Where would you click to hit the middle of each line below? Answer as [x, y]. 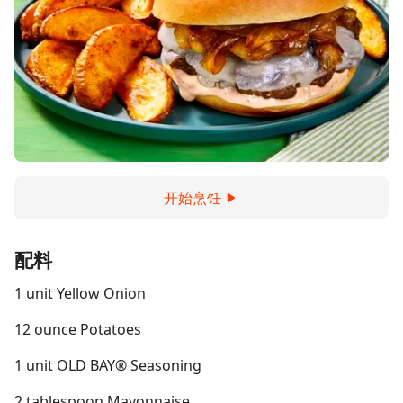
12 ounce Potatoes [78, 329]
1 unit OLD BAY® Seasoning [108, 365]
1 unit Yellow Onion [80, 293]
